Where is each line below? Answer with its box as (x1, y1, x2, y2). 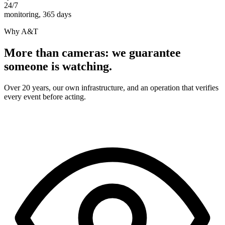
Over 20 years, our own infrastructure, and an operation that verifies (4, 83, 218, 92)
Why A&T (4, 27, 38, 36)
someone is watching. (4, 59, 112, 73)
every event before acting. (4, 92, 86, 101)
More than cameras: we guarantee (4, 46, 181, 59)
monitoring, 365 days (4, 10, 71, 19)
